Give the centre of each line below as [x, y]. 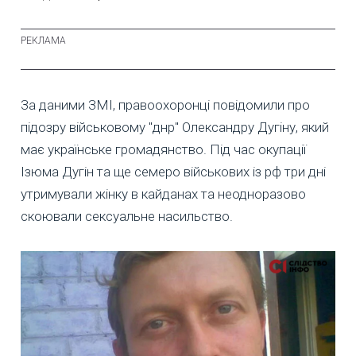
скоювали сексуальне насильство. [127, 217]
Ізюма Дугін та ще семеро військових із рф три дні [173, 172]
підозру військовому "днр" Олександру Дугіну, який [175, 128]
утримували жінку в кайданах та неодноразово [163, 194]
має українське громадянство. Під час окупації [163, 150]
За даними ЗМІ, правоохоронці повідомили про [165, 105]
